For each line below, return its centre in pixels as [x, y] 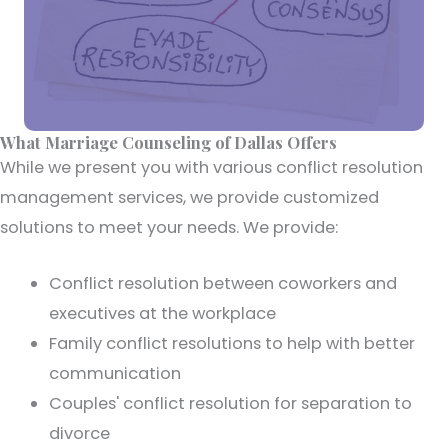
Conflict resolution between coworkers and [223, 283]
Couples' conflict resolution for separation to [231, 403]
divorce [80, 433]
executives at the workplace [163, 313]
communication [115, 373]
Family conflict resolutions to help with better [232, 343]
